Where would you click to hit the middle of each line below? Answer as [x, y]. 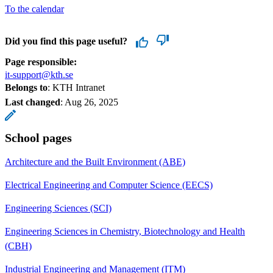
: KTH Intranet [76, 87]
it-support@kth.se [39, 74]
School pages [38, 137]
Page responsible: [41, 62]
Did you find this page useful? [66, 41]
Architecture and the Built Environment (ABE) [95, 161]
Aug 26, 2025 [91, 102]
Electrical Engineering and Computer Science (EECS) [109, 185]
